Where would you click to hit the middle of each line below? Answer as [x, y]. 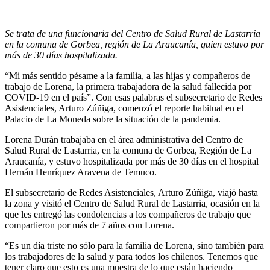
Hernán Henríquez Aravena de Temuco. [81, 172]
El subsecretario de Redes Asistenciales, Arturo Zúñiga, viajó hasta [131, 192]
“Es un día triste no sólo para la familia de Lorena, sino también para [134, 245]
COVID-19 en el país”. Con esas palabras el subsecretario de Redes [133, 97]
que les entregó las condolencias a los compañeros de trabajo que [128, 214]
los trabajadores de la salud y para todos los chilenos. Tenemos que [131, 256]
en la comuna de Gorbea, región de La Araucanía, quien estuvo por [134, 44]
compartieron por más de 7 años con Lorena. [89, 225]
